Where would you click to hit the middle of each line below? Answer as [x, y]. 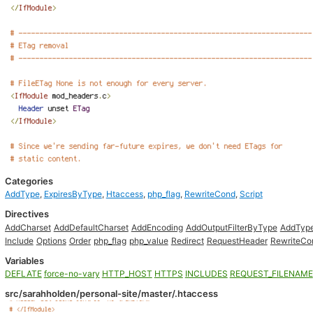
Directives [27, 214]
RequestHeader [237, 241]
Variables [24, 261]
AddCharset [28, 227]
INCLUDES [206, 274]
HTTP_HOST [127, 274]
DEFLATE [23, 274]
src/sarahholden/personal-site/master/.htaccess [111, 293]
